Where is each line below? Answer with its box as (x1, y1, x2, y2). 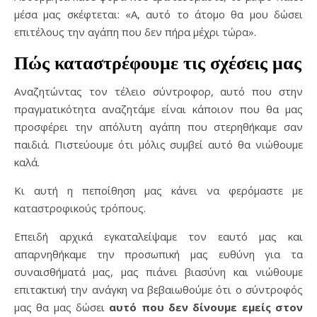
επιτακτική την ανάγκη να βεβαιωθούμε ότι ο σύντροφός (14, 282, 303, 296)
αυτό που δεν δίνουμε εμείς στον (109, 300, 304, 314)
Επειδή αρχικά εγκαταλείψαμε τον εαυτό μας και (14, 229, 303, 243)
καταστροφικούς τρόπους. (14, 201, 146, 215)
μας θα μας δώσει (14, 300, 110, 314)
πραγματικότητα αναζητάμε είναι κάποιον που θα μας (14, 102, 303, 116)
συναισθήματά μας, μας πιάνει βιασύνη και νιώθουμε (14, 265, 303, 279)
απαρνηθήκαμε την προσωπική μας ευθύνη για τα (14, 247, 303, 261)
